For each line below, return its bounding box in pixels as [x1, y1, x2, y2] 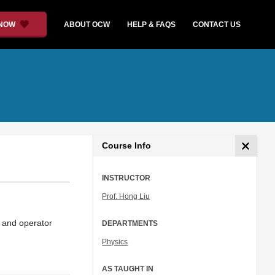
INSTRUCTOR [102, 174, 151, 182]
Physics [102, 238, 128, 246]
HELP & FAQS [127, 20, 176, 29]
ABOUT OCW [64, 20, 110, 29]
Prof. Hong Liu [102, 192, 150, 201]
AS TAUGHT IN [102, 265, 154, 273]
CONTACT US [193, 20, 241, 29]
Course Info [102, 141, 152, 150]
